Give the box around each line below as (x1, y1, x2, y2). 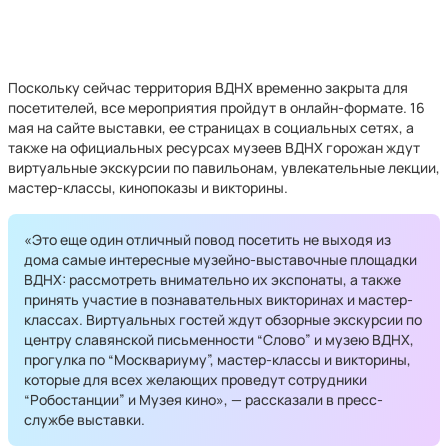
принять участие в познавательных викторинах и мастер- (24, 290, 413, 309)
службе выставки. (24, 410, 145, 429)
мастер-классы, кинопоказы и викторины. (8, 178, 288, 197)
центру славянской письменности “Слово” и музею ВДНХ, (24, 330, 414, 349)
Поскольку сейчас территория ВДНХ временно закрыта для (8, 78, 408, 97)
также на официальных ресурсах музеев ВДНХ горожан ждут (8, 138, 420, 157)
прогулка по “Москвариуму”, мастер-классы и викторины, (24, 350, 411, 369)
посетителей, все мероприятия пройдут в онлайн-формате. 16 (8, 98, 425, 117)
